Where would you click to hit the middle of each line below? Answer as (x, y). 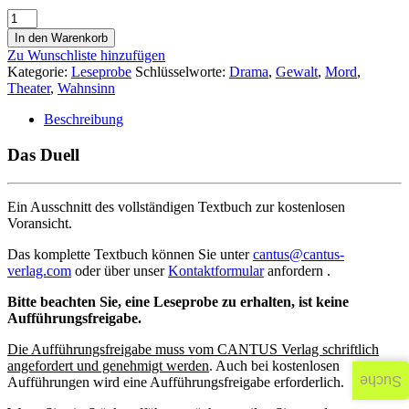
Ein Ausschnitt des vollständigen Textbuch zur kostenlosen (176, 206)
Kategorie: (39, 72)
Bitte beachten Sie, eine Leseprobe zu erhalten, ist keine (178, 301)
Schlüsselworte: (182, 72)
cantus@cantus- (299, 254)
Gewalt (297, 72)
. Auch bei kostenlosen (274, 365)
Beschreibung (84, 120)
